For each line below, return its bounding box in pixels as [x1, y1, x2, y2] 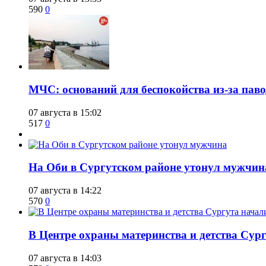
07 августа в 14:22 [28, 185, 102, 196]
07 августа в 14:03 [28, 252, 102, 263]
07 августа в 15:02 [28, 107, 102, 118]
